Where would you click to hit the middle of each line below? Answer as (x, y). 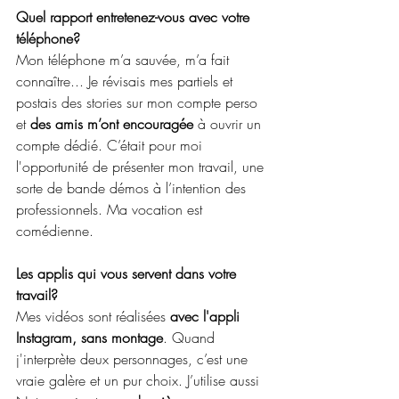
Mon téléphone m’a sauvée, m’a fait (125, 60)
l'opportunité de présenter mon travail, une (142, 167)
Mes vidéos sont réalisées (93, 316)
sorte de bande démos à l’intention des (133, 188)
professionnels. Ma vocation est (111, 209)
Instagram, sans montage (90, 338)
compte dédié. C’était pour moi (111, 145)
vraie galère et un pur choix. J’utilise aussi (140, 380)
